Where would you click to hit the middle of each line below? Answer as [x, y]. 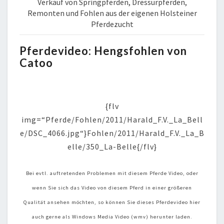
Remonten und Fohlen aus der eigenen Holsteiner [112, 13]
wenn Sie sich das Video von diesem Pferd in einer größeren [112, 187]
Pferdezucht [112, 24]
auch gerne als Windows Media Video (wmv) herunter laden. [112, 216]
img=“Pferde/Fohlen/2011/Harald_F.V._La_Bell [112, 119]
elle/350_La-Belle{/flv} [112, 146]
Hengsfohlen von [139, 50]
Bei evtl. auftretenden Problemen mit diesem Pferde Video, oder [112, 173]
